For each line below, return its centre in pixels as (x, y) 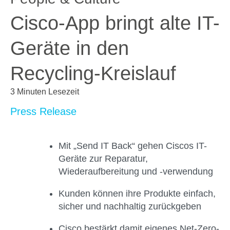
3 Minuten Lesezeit (45, 92)
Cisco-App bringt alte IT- (115, 23)
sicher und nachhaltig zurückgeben (130, 206)
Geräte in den (70, 48)
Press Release (43, 111)
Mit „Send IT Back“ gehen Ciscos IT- (133, 146)
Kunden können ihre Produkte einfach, (137, 194)
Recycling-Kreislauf (93, 73)
